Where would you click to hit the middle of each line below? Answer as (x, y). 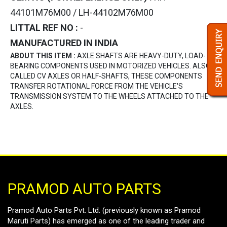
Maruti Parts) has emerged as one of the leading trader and (106, 221)
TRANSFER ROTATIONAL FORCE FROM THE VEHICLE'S (97, 86)
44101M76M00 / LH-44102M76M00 (82, 13)
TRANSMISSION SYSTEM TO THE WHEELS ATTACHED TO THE (109, 97)
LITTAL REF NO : (45, 28)
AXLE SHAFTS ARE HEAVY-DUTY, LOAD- (141, 56)
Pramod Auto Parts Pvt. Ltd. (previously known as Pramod (104, 211)
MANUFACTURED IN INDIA (64, 43)
